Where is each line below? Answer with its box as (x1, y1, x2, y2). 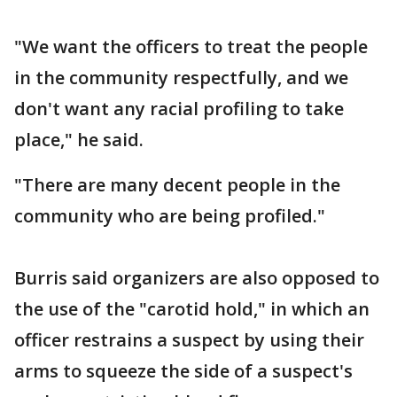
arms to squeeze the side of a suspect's (14, 359, 353, 384)
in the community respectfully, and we (14, 66, 348, 90)
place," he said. (14, 128, 144, 152)
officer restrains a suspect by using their (14, 328, 364, 353)
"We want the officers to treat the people (14, 35, 368, 59)
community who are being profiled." (14, 204, 325, 229)
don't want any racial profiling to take (14, 97, 344, 121)
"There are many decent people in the (14, 173, 340, 198)
